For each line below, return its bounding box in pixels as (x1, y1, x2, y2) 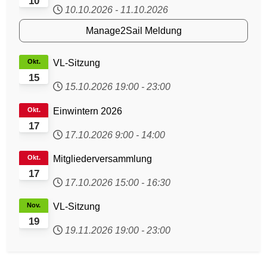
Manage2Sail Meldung (85, 25, 182, 36)
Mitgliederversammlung (53, 153, 153, 164)
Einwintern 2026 (53, 105, 123, 116)
